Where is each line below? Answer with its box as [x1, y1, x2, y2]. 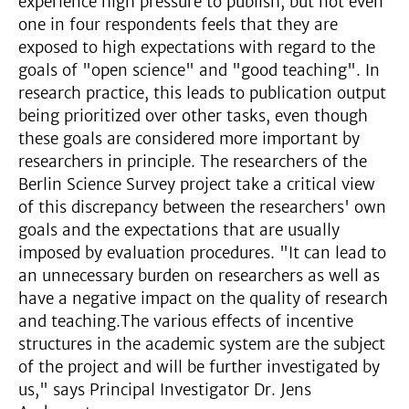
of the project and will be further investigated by [18, 357, 380, 377]
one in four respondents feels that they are [18, 15, 338, 35]
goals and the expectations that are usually [18, 220, 340, 240]
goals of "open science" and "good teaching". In [18, 60, 380, 80]
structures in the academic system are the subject [18, 334, 385, 354]
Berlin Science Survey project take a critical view [18, 174, 375, 194]
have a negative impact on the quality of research [18, 288, 388, 309]
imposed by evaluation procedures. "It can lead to [18, 243, 386, 263]
